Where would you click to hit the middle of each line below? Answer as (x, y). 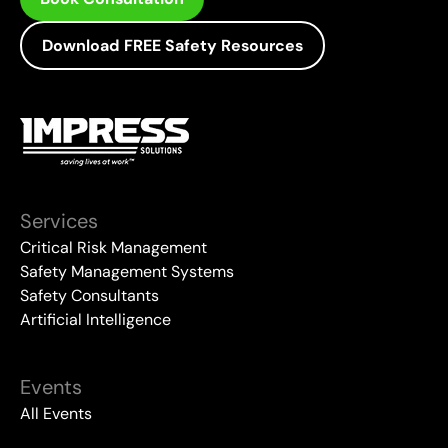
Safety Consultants (89, 296)
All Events (56, 414)
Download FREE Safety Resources (172, 45)
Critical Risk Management (113, 248)
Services (59, 221)
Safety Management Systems (127, 272)
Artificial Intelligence (95, 320)
